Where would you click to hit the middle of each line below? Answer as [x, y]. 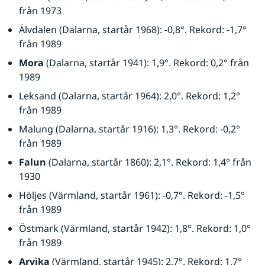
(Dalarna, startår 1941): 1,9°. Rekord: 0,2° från [146, 63]
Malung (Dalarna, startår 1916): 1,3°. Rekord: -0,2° [130, 129]
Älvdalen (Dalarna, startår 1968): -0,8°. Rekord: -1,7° [133, 30]
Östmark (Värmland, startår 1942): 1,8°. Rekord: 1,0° [135, 228]
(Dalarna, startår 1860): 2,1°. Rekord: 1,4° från [149, 162]
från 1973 [40, 11]
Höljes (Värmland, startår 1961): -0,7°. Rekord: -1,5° [132, 195]
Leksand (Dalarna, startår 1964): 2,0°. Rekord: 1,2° [130, 96]
